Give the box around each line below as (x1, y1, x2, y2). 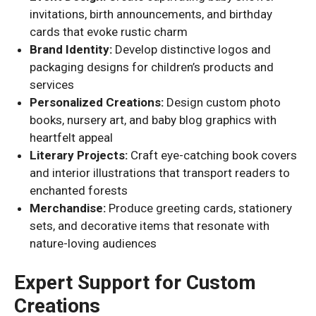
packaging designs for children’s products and (30, 60, 274, 74)
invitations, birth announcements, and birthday (30, 7, 273, 21)
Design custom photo (164, 95, 281, 109)
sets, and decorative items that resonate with (30, 219, 270, 233)
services (30, 78, 75, 92)
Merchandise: (30, 201, 107, 215)
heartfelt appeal (30, 130, 114, 145)
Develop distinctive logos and (112, 42, 272, 56)
